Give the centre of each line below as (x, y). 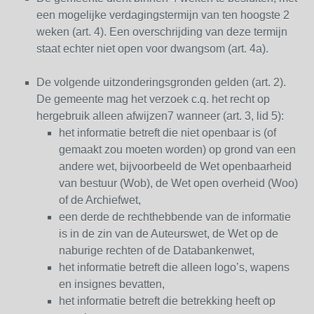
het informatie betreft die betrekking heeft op (167, 301)
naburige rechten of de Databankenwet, (157, 251)
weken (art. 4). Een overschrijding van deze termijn (162, 32)
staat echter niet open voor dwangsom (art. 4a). (152, 49)
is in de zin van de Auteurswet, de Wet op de (169, 234)
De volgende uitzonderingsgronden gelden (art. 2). (161, 82)
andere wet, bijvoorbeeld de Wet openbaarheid (175, 166)
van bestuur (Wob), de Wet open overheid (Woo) (178, 183)
